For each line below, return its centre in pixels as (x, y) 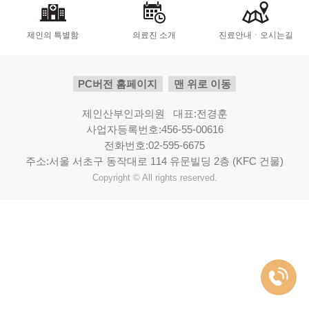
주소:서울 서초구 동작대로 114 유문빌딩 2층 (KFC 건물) (154, 161)
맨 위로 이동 (202, 84)
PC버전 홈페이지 (118, 84)
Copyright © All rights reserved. (154, 178)
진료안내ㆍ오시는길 (256, 36)
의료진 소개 (154, 36)
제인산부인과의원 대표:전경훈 (154, 114)
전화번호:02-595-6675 (154, 146)
